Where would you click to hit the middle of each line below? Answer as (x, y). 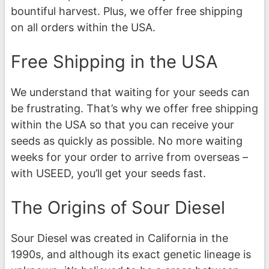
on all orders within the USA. (83, 28)
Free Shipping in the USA (114, 62)
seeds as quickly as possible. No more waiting (127, 141)
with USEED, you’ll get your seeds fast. (108, 174)
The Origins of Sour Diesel (118, 208)
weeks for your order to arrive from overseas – (129, 157)
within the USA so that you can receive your (122, 125)
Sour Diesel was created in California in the (119, 238)
